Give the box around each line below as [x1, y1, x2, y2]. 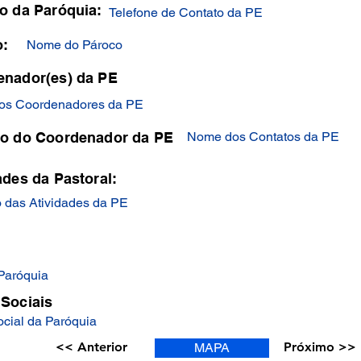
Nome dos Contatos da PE [187, 129, 339, 144]
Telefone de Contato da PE [109, 5, 263, 20]
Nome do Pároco [27, 37, 122, 52]
